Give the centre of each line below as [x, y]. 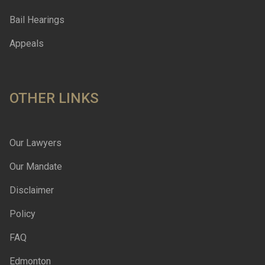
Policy [22, 214]
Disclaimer [32, 190]
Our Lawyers [35, 143]
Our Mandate [36, 166]
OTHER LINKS [54, 98]
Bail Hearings [37, 20]
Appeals [27, 43]
